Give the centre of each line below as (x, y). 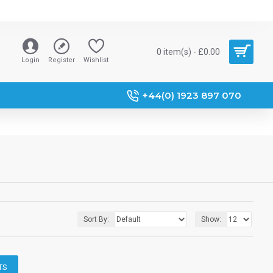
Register (62, 60)
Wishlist (96, 60)
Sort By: (96, 219)
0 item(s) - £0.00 (188, 51)
